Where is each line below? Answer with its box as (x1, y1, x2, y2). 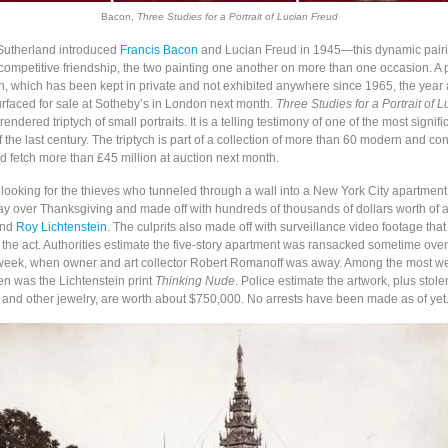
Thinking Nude (155, 274, 235, 288)
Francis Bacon (120, 43, 198, 57)
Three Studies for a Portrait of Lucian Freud (136, 11, 338, 22)
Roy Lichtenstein (16, 220, 107, 234)
